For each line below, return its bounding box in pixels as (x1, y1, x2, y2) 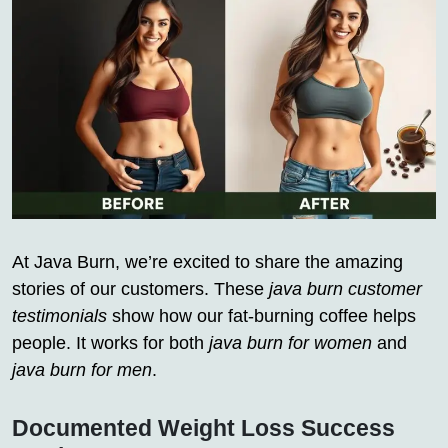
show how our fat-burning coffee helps (107, 306, 416, 327)
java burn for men (12, 360, 152, 381)
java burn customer (269, 279, 422, 300)
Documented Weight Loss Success (12, 415, 395, 442)
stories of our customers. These (12, 279, 269, 300)
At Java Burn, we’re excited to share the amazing (12, 252, 403, 273)
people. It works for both (12, 333, 209, 354)
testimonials (12, 306, 107, 327)
